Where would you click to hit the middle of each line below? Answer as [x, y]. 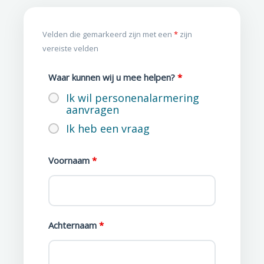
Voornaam [70, 161]
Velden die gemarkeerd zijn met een [108, 34]
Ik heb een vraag [108, 129]
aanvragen [93, 110]
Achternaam [74, 225]
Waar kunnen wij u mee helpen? [113, 77]
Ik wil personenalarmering [133, 98]
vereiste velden [70, 49]
